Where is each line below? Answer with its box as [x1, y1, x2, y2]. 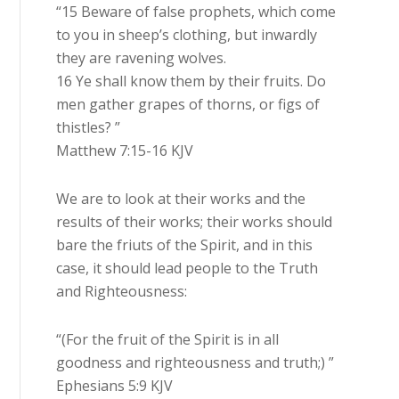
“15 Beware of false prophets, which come [56, 2, 337, 22]
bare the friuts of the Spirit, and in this [56, 235, 313, 256]
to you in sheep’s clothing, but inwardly [56, 25, 318, 45]
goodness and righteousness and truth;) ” [56, 353, 335, 373]
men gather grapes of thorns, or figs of [56, 94, 321, 115]
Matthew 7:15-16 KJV [56, 141, 194, 161]
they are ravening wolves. [56, 48, 227, 69]
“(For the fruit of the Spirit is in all [56, 330, 280, 350]
